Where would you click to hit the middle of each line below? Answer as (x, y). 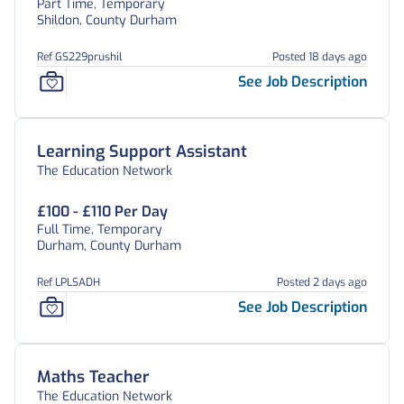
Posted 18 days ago (320, 57)
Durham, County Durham (109, 246)
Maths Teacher (93, 377)
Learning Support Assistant (142, 151)
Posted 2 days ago (322, 282)
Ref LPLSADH (69, 282)
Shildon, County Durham (107, 20)
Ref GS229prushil (80, 57)
